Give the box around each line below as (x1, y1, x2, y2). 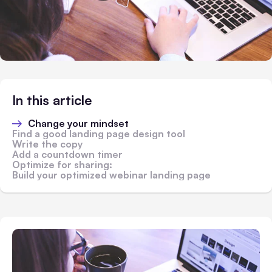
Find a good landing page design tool (12, 127, 185, 140)
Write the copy (12, 138, 83, 151)
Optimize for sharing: (12, 158, 112, 171)
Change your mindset (28, 117, 129, 130)
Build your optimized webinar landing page (12, 169, 211, 182)
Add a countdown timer (12, 148, 123, 161)
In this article (12, 92, 92, 109)
